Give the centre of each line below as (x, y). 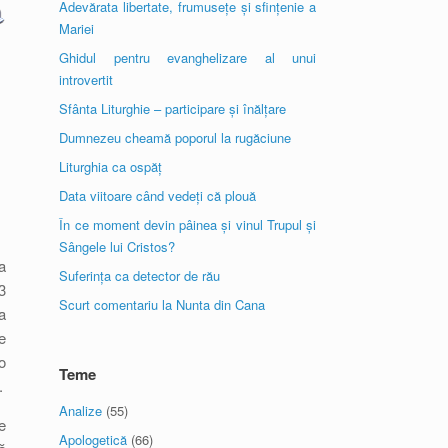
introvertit (86, 79)
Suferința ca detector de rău (140, 275)
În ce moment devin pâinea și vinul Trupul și (187, 224)
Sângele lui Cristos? (117, 246)
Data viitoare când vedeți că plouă (158, 195)
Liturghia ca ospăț (111, 166)
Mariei (77, 28)
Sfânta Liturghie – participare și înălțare (173, 108)
